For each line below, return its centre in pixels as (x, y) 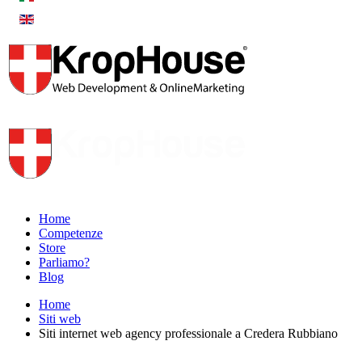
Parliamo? (64, 262)
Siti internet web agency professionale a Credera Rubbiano (188, 333)
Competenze (71, 233)
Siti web (60, 319)
